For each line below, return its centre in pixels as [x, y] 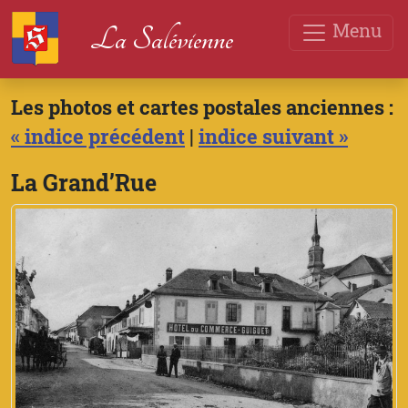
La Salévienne [162, 39]
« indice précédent [98, 136]
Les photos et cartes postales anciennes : [202, 107]
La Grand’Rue [84, 183]
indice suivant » [273, 136]
